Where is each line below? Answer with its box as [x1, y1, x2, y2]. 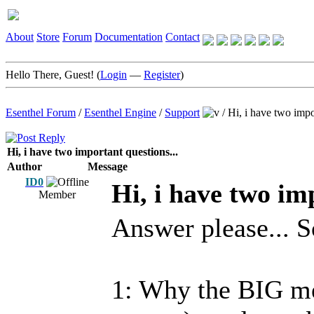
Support [165, 107, 200, 118]
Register [144, 69, 180, 81]
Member [39, 189, 76, 200]
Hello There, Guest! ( [6, 69, 100, 81]
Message [88, 161, 128, 172]
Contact [165, 31, 200, 43]
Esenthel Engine [84, 107, 156, 118]
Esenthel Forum [6, 107, 76, 118]
